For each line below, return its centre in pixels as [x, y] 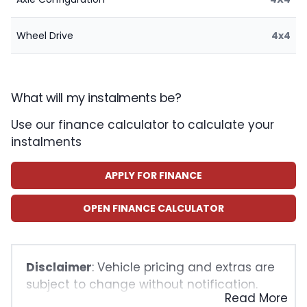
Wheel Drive [45, 36]
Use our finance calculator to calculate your [143, 125]
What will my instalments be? [96, 98]
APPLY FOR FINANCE [153, 175]
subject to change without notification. [142, 284]
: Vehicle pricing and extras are [183, 267]
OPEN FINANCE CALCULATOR [153, 208]
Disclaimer [59, 267]
